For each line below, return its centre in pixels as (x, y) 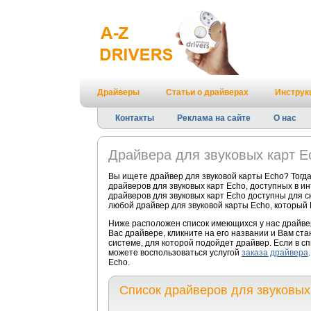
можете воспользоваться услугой (175, 253)
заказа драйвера (275, 253)
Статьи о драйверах (207, 92)
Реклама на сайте (213, 118)
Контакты (134, 118)
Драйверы (118, 92)
